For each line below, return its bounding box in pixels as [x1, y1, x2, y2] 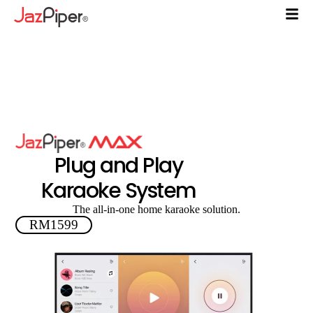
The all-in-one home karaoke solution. [73, 203, 240, 215]
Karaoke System [41, 175, 196, 205]
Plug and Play [54, 150, 183, 180]
